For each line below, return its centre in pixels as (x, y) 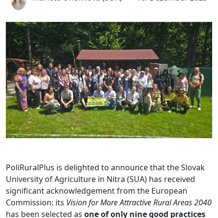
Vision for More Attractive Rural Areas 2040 (139, 202)
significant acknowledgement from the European (97, 191)
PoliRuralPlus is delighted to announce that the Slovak (105, 167)
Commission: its (36, 202)
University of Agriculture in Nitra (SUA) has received (100, 179)
